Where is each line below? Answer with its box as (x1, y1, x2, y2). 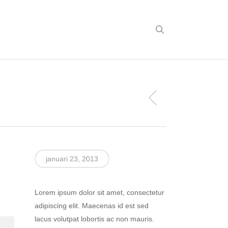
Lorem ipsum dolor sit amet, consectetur (34, 188, 164, 196)
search (164, 24, 191, 34)
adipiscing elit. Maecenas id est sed (34, 202, 149, 210)
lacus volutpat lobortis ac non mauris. (34, 215, 154, 223)
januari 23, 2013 (45, 155, 98, 163)
